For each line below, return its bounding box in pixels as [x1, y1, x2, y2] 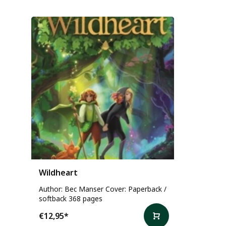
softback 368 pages [39, 193, 102, 203]
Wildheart [39, 166, 78, 178]
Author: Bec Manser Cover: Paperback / [39, 184, 166, 194]
